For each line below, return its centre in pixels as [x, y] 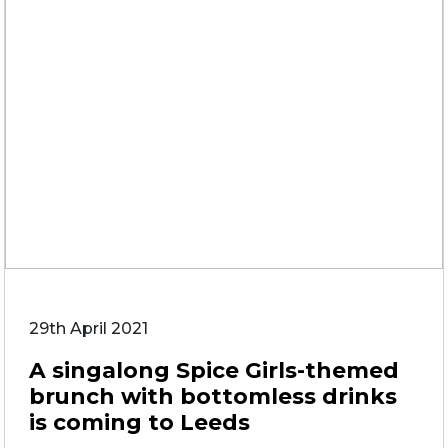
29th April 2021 [88, 328]
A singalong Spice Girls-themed [214, 370]
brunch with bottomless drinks [213, 396]
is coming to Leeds [139, 422]
